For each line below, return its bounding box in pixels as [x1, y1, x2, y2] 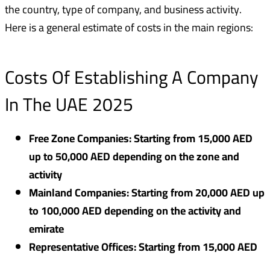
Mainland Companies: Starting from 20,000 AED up [29, 183, 265, 203]
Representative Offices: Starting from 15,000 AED [29, 237, 257, 257]
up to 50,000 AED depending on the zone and [29, 146, 239, 167]
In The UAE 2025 [5, 87, 133, 122]
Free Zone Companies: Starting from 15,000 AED [29, 128, 253, 149]
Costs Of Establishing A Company [5, 60, 259, 95]
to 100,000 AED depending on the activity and [29, 201, 241, 221]
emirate [29, 219, 64, 239]
